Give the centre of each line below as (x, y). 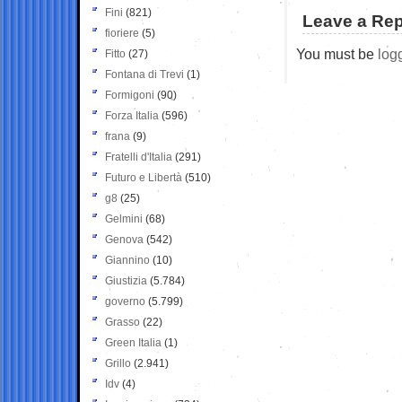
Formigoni (130, 95)
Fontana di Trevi (144, 74)
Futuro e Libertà (144, 177)
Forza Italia (132, 115)
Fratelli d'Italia (139, 157)
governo (125, 301)
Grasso (122, 322)
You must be (337, 53)
